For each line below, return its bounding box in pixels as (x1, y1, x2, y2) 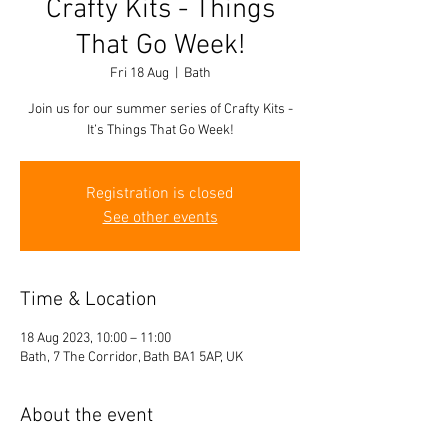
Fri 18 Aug (109, 64, 169, 82)
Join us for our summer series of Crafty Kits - (27, 100, 293, 118)
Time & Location (20, 287, 157, 312)
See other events (102, 207, 218, 228)
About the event (20, 403, 153, 428)
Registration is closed (86, 183, 234, 204)
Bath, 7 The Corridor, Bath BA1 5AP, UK (20, 348, 243, 366)
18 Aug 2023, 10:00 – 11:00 (20, 329, 171, 347)
